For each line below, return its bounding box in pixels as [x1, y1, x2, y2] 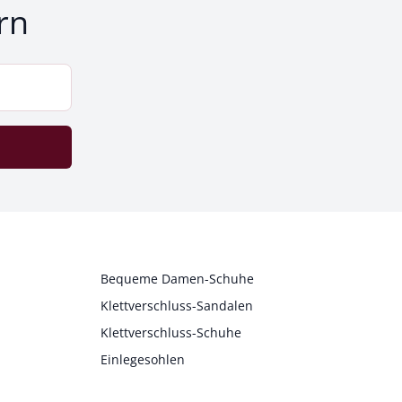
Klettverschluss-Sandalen [100, 296, 253, 314]
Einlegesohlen [100, 350, 185, 368]
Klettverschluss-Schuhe [100, 323, 241, 341]
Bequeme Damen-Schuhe [100, 269, 254, 287]
